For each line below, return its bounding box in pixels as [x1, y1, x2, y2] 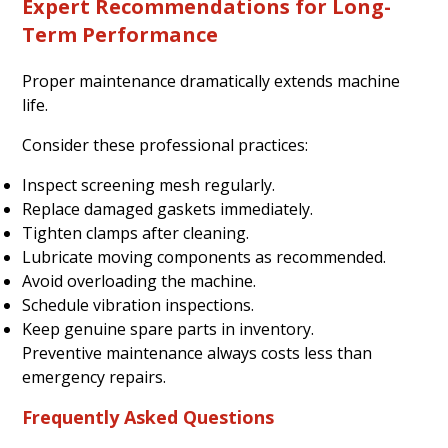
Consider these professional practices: [22, 133, 309, 156]
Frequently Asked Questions [22, 404, 275, 429]
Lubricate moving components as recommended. [22, 245, 387, 268]
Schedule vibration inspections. [22, 293, 255, 316]
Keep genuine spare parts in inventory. [22, 317, 315, 340]
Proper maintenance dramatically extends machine [22, 69, 401, 92]
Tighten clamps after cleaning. [22, 221, 250, 244]
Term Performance [22, 20, 219, 48]
